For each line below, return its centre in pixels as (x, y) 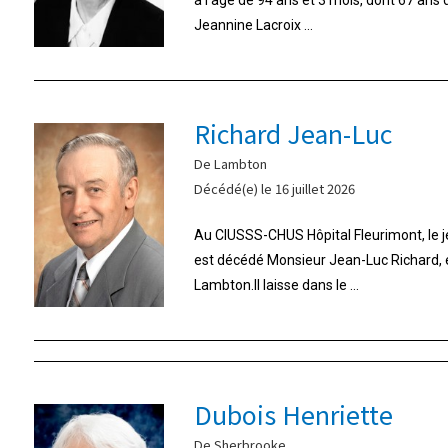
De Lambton (230, 163)
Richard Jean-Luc (292, 132)
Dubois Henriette (293, 413)
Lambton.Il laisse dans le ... (276, 284)
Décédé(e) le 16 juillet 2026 (274, 188)
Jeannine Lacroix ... (253, 24)
